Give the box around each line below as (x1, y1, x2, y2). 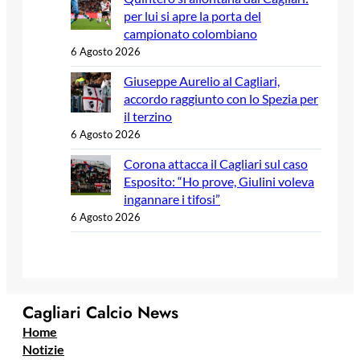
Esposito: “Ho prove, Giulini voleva (124, 173, 314, 189)
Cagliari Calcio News (22, 301, 178, 325)
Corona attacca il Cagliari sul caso (124, 155, 308, 171)
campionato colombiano (124, 25, 257, 41)
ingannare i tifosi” (124, 190, 220, 207)
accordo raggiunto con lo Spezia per (124, 90, 318, 106)
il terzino (124, 108, 172, 124)
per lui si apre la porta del (124, 7, 261, 23)
